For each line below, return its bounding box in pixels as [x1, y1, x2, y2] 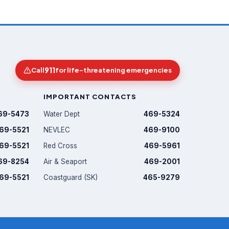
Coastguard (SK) [43, 173, 98, 181]
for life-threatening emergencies [55, 66, 172, 74]
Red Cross [43, 142, 77, 150]
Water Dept [43, 110, 80, 118]
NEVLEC [43, 126, 70, 134]
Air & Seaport [43, 157, 87, 166]
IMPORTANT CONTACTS [43, 93, 136, 101]
